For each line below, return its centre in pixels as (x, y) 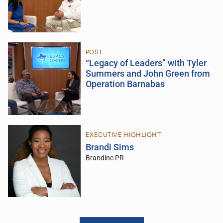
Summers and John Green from (148, 73)
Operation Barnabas (125, 84)
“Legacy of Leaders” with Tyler (146, 63)
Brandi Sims (110, 147)
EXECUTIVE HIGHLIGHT (123, 134)
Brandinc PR (105, 158)
